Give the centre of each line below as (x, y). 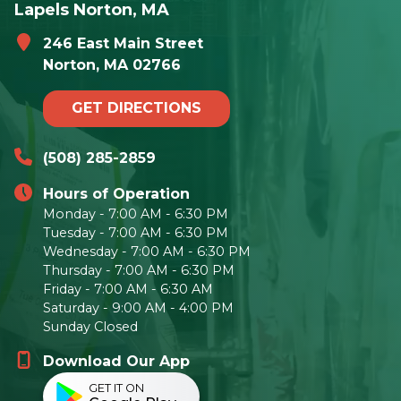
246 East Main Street (123, 43)
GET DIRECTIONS (137, 108)
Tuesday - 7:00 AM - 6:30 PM (136, 233)
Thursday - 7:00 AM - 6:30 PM (139, 271)
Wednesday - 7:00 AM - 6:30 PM (147, 252)
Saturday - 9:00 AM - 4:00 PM (138, 308)
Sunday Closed (90, 327)
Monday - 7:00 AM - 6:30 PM (136, 214)
